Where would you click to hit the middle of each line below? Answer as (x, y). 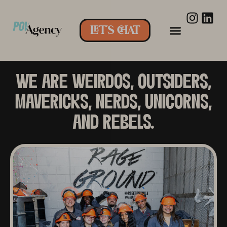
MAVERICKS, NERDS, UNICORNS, (113, 103)
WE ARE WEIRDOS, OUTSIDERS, (113, 83)
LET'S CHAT (115, 30)
